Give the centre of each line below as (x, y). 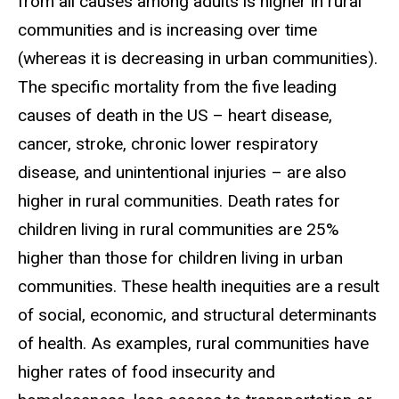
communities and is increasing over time (167, 29)
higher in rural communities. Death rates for (179, 200)
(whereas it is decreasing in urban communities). (198, 58)
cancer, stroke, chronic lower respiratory (168, 143)
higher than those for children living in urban (180, 257)
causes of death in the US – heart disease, (175, 115)
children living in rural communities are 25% (179, 229)
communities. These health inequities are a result (199, 286)
